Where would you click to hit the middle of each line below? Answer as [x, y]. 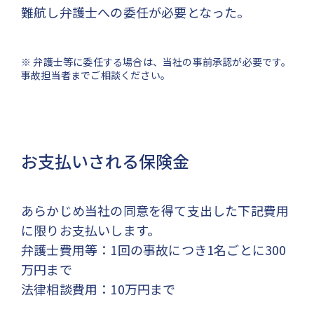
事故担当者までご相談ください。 [96, 75]
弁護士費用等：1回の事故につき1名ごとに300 [154, 249]
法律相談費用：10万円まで [98, 288]
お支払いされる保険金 [105, 161]
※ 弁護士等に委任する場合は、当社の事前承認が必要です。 [156, 61]
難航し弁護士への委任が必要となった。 [136, 12]
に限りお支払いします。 [91, 230]
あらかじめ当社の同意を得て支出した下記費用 [155, 210]
